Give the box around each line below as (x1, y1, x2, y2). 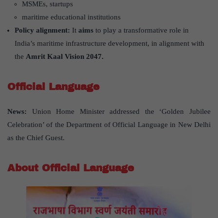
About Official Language (7, 162, 134, 173)
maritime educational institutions (22, 13, 121, 21)
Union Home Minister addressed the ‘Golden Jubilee (27, 107, 211, 115)
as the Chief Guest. (7, 133, 65, 142)
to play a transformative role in (93, 26, 189, 34)
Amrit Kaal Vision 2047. (26, 52, 104, 60)
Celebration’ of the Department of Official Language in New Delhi (7, 120, 211, 128)
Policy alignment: (15, 26, 70, 34)
